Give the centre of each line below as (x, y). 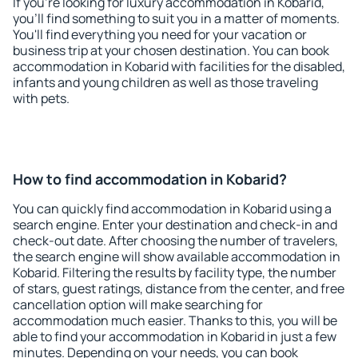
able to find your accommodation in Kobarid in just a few (175, 336)
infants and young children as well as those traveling (165, 82)
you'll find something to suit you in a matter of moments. (176, 18)
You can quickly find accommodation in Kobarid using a (172, 209)
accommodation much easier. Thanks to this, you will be (175, 320)
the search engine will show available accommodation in (177, 257)
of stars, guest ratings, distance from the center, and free (179, 288)
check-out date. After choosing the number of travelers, (175, 241)
